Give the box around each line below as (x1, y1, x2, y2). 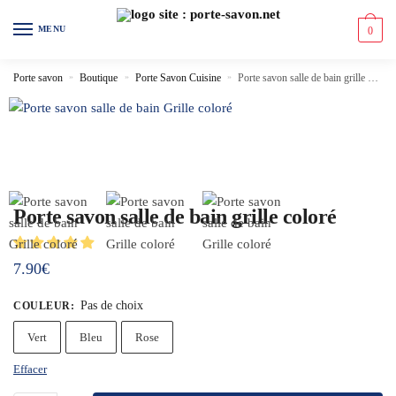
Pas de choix (80, 299, 143, 312)
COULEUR (13, 300, 71, 312)
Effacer (13, 362, 47, 376)
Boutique (80, 72, 118, 84)
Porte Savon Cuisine (134, 72, 221, 84)
